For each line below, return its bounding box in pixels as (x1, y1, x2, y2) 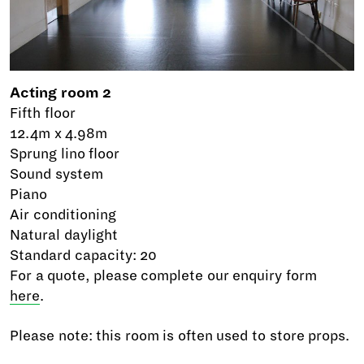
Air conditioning (10, 206, 116, 223)
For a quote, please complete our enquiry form (10, 267, 317, 284)
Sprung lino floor (10, 145, 120, 162)
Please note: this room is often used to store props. (10, 327, 350, 344)
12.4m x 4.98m (10, 125, 108, 141)
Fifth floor (10, 105, 76, 121)
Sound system (10, 166, 103, 182)
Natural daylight (10, 227, 118, 243)
